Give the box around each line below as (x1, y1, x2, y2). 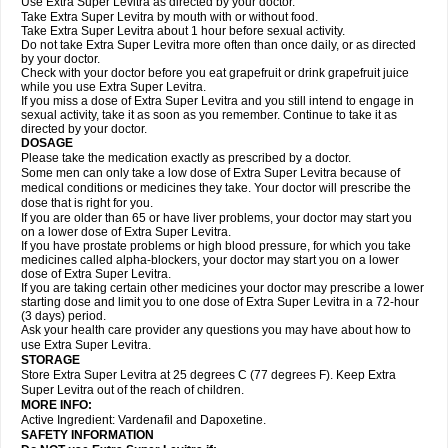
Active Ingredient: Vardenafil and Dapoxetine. (21, 413, 266, 427)
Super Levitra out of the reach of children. (21, 383, 244, 397)
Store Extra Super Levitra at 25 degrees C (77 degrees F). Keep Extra (21, 368, 396, 382)
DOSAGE (21, 136, 73, 150)
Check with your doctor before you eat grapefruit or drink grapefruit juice (21, 66, 409, 80)
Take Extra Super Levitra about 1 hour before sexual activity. (21, 24, 345, 38)
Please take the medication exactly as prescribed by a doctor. (21, 151, 351, 165)
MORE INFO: (21, 398, 92, 412)
